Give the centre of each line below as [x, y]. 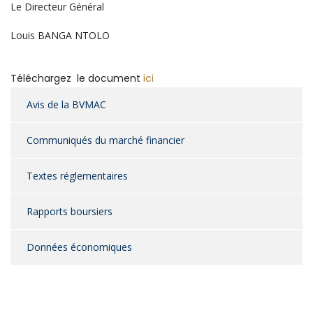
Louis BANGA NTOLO [60, 35]
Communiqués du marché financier [105, 140]
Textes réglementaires [77, 176]
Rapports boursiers [70, 211]
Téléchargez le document [77, 78]
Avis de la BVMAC [66, 104]
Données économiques [79, 247]
